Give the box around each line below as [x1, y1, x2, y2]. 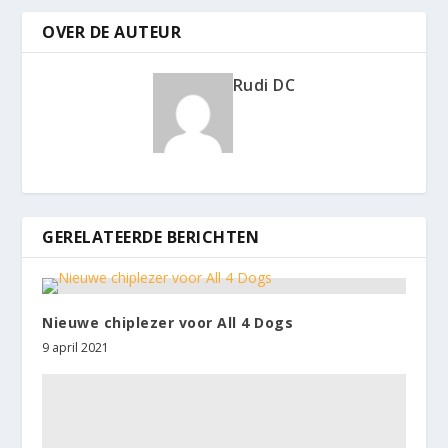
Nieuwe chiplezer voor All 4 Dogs [42, 312, 294, 332]
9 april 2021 [42, 338, 110, 356]
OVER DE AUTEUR [42, 20, 182, 43]
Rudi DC [232, 73, 296, 96]
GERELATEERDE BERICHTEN [42, 225, 260, 248]
